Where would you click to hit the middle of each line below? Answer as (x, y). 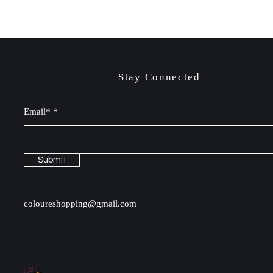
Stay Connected (159, 77)
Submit (52, 160)
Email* (37, 112)
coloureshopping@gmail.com (80, 204)
